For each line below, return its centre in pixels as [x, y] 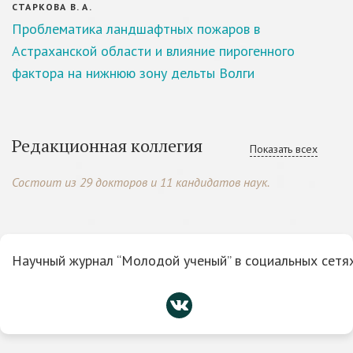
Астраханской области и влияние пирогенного [153, 51]
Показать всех [284, 149]
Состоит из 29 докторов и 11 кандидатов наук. [141, 182]
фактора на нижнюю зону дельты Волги [133, 73]
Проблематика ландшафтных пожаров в [136, 29]
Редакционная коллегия [107, 145]
